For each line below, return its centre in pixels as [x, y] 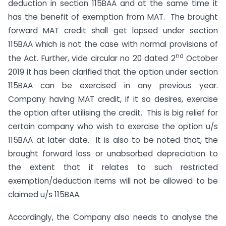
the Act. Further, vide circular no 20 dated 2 [92, 59]
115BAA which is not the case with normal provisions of [113, 44]
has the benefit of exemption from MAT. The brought [113, 17]
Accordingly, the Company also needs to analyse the [113, 217]
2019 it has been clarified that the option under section [113, 72]
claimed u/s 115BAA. [44, 195]
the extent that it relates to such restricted [113, 167]
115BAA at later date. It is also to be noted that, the [113, 140]
